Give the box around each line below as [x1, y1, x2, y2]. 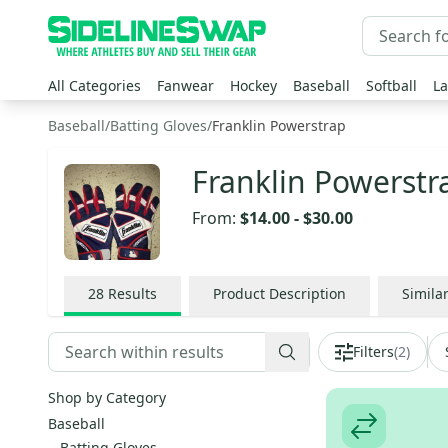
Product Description [213, 284, 346, 303]
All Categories [48, 76, 141, 95]
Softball [366, 76, 417, 95]
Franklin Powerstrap [212, 116, 346, 135]
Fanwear [157, 76, 214, 95]
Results [108, 284, 157, 303]
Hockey [230, 76, 277, 95]
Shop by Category [48, 388, 166, 407]
